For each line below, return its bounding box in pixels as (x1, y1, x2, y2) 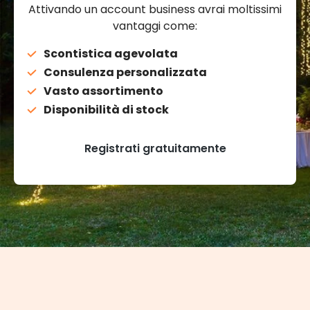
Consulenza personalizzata (44, 64, 207, 80)
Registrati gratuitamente (84, 140, 226, 156)
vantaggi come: (113, 17, 197, 34)
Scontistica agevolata (44, 45, 178, 62)
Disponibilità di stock (44, 101, 169, 118)
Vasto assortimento (44, 82, 163, 99)
